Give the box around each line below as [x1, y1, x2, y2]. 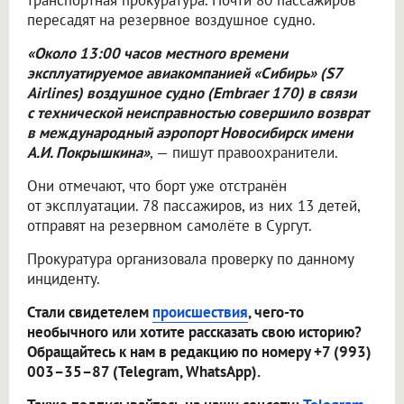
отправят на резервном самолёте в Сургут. [27, 216, 312, 236]
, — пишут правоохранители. [150, 142, 338, 163]
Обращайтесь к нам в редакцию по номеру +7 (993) [27, 342, 372, 363]
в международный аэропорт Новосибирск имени [27, 123, 353, 143]
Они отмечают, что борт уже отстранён [27, 176, 287, 197]
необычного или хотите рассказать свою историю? [27, 322, 362, 343]
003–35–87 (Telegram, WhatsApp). [27, 362, 261, 382]
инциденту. [27, 269, 100, 289]
